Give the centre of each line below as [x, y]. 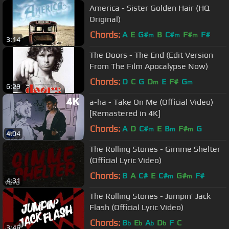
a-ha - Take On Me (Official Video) [151, 102]
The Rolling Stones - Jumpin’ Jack [150, 196]
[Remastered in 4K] [125, 113]
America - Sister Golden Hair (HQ [150, 8]
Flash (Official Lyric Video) [136, 207]
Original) [105, 19]
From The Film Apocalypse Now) [149, 66]
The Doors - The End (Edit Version [151, 55]
